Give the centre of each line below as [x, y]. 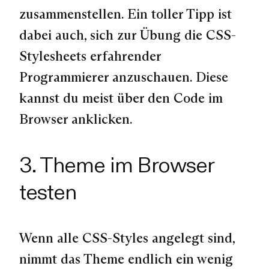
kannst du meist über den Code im [121, 98]
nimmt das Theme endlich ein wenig [126, 258]
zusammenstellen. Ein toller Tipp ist [125, 14]
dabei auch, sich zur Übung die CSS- [128, 35]
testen [48, 192]
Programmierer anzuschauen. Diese [124, 77]
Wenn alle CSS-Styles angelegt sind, [127, 237]
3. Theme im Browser [116, 165]
